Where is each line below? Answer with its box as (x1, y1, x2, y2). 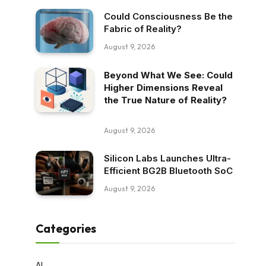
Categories (36, 221, 96, 236)
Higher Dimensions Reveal (104, 82, 223, 94)
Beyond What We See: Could (104, 69, 233, 81)
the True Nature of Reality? (104, 94, 227, 106)
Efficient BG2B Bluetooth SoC (104, 165, 233, 177)
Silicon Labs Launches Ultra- (104, 153, 231, 164)
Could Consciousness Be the (104, 10, 233, 22)
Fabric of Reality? (104, 23, 182, 34)
